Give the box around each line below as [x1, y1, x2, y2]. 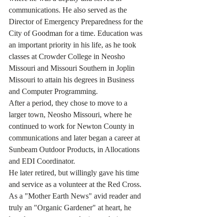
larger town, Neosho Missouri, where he [9, 110, 134, 119]
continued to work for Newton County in [9, 122, 136, 130]
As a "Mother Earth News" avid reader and [9, 192, 143, 200]
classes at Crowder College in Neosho [9, 52, 127, 61]
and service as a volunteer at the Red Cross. [9, 180, 143, 188]
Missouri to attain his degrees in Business [9, 76, 136, 84]
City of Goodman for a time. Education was [9, 29, 144, 37]
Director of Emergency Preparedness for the [9, 17, 145, 26]
